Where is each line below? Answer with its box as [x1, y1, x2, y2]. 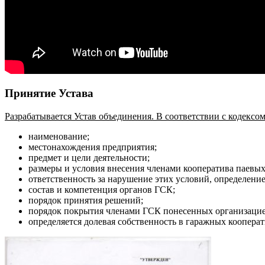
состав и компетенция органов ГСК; [28, 185, 175, 195]
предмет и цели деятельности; [28, 153, 150, 163]
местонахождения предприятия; [28, 142, 157, 153]
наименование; [28, 131, 89, 142]
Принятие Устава [5, 87, 93, 100]
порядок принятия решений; [28, 195, 143, 206]
